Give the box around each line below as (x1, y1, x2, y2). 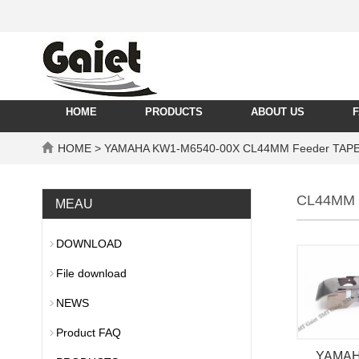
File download (56, 267, 127, 280)
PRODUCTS (145, 106, 203, 118)
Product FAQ (56, 326, 121, 339)
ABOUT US (251, 106, 305, 118)
